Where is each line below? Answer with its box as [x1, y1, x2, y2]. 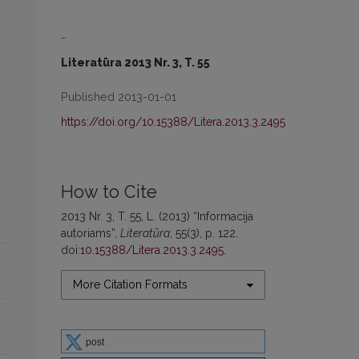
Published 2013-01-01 [61, 90, 176, 103]
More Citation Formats [73, 278, 188, 291]
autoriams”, [61, 227, 120, 240]
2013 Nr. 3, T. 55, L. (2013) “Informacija [61, 210, 253, 223]
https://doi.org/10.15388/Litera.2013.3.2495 [61, 115, 285, 128]
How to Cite [61, 182, 157, 202]
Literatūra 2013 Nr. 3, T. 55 [61, 56, 210, 69]
